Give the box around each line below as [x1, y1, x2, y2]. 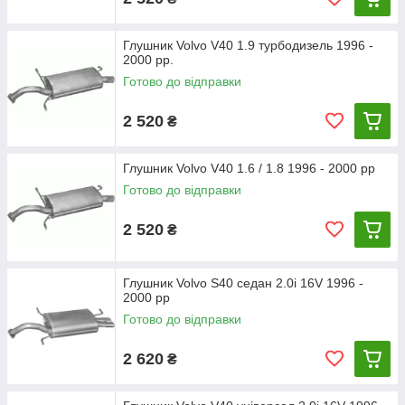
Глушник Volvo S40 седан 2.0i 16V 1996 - [123, 276, 363, 290]
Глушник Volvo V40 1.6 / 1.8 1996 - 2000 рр [123, 161, 375, 175]
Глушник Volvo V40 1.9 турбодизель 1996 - [123, 38, 373, 52]
